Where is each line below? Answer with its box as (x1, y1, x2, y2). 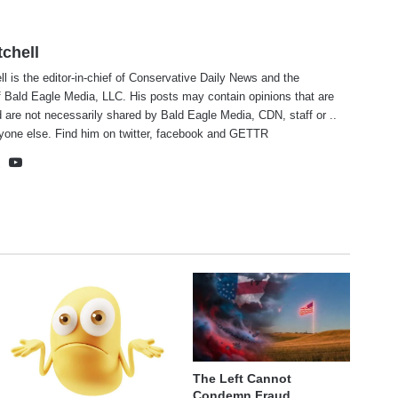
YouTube (25, 154, 76, 170)
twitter (119, 127, 150, 141)
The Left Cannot (192, 371, 291, 386)
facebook (156, 127, 204, 141)
